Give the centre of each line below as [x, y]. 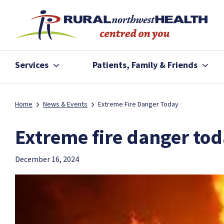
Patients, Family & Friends [145, 65]
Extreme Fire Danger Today [138, 104]
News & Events [65, 104]
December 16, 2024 [47, 159]
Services [32, 65]
